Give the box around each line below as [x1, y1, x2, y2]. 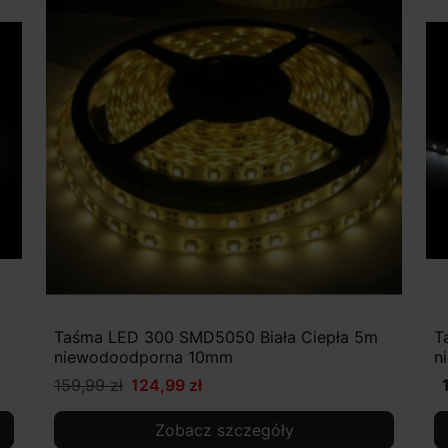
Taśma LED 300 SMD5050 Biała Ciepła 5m [54, 327, 378, 348]
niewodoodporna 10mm [54, 347, 233, 368]
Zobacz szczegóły [154, 420, 294, 441]
